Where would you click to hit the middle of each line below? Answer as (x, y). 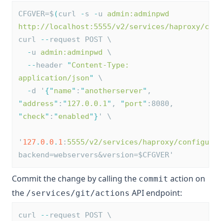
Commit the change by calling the (75, 179)
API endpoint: (156, 193)
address (38, 104)
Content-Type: (103, 65)
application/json (54, 78)
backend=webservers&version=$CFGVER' (96, 155)
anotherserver (114, 91)
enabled (74, 116)
